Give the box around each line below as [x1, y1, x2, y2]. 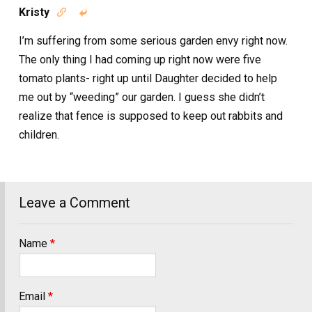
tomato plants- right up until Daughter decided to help [19, 71, 277, 85]
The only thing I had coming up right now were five [19, 52, 261, 66]
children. [19, 127, 59, 141]
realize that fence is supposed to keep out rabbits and [19, 109, 283, 123]
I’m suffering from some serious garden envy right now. [19, 33, 288, 47]
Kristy [19, 5, 49, 19]
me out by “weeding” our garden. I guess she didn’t [19, 90, 265, 104]
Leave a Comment [19, 194, 130, 211]
